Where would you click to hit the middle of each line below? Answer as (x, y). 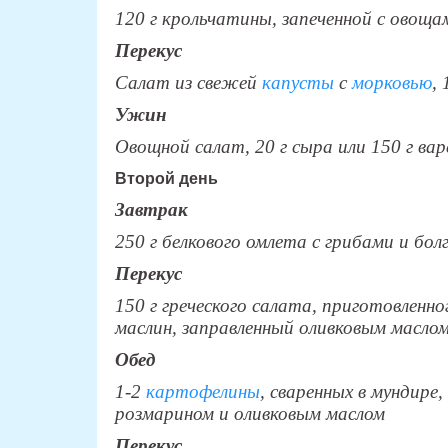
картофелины (202, 391)
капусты (297, 82)
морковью (391, 82)
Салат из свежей (188, 82)
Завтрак (151, 209)
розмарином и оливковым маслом (249, 413)
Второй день (166, 178)
